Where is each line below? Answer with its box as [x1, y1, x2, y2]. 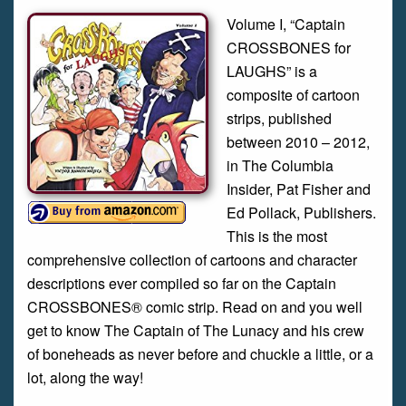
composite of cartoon [227, 84, 360, 105]
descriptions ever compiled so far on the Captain [27, 273, 336, 294]
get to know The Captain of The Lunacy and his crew [27, 320, 364, 341]
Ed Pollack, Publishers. [227, 202, 376, 223]
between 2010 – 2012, [227, 131, 370, 152]
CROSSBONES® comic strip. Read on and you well [27, 296, 362, 317]
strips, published [227, 108, 332, 129]
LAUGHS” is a [227, 61, 317, 82]
